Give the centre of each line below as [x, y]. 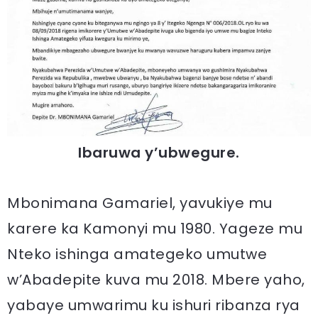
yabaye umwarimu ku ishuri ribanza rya [154, 305]
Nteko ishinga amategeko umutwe [137, 254]
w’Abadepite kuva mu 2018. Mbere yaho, [156, 279]
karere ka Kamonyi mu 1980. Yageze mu [155, 228]
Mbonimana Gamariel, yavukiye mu [140, 203]
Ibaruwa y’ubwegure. [159, 152]
